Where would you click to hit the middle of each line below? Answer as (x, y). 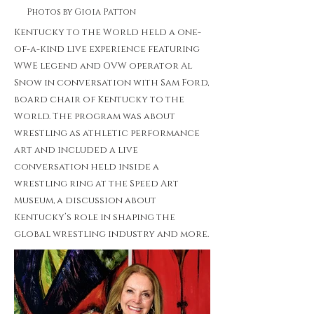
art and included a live (76, 150)
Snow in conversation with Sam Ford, (111, 83)
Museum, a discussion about (85, 200)
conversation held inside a (87, 167)
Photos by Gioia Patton (81, 12)
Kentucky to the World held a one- (108, 32)
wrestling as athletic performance (107, 133)
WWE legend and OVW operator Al (103, 66)
